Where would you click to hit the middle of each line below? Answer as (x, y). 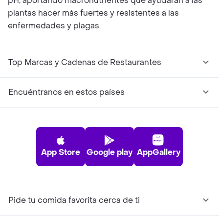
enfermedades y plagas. (54, 26)
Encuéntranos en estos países (66, 92)
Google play (109, 152)
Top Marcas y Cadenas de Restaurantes (85, 62)
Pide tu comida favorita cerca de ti (74, 200)
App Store (61, 152)
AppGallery (158, 152)
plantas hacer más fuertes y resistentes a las (93, 13)
